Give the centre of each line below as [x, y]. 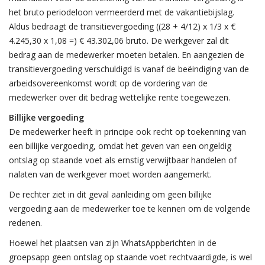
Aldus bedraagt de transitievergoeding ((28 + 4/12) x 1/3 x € [122, 26]
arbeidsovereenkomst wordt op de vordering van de [108, 83]
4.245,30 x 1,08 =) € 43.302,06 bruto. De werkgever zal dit [119, 41]
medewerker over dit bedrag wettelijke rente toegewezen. [119, 97]
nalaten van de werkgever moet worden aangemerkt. [110, 174]
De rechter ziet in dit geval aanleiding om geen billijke [110, 194]
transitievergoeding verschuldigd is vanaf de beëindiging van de [129, 69]
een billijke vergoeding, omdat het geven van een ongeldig [120, 146]
